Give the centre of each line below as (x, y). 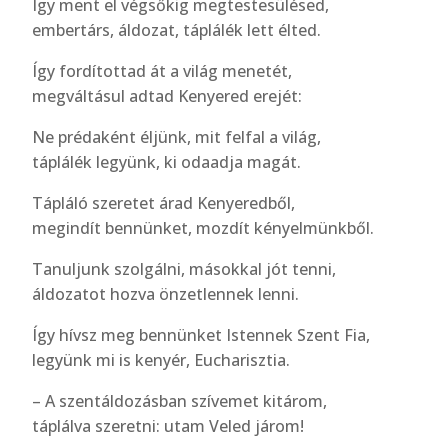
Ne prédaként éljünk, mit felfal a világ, (177, 137)
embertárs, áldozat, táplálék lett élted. (177, 30)
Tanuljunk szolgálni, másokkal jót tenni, (184, 269)
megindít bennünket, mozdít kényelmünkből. (203, 228)
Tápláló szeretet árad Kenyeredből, (164, 203)
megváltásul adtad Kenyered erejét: (167, 96)
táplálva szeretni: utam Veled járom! (168, 426)
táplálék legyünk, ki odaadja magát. (167, 162)
